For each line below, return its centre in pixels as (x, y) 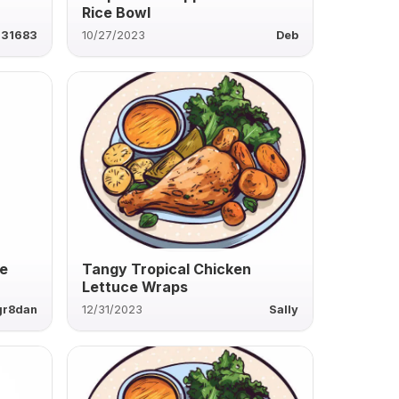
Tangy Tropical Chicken (166, 269)
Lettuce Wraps (134, 286)
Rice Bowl (116, 12)
